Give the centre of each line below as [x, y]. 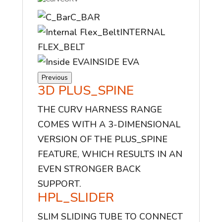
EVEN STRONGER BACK [89, 169]
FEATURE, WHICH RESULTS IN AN [110, 154]
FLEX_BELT [61, 47]
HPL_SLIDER [76, 198]
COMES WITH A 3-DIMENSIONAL [109, 125]
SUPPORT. [59, 184]
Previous [55, 78]
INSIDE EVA [114, 62]
